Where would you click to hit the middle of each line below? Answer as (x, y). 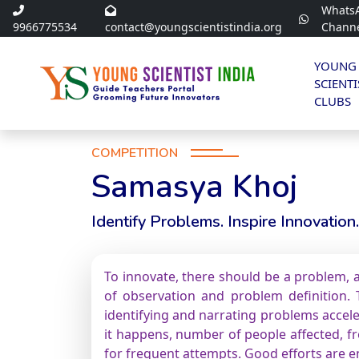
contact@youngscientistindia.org (193, 27)
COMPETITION (135, 153)
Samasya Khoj (194, 186)
